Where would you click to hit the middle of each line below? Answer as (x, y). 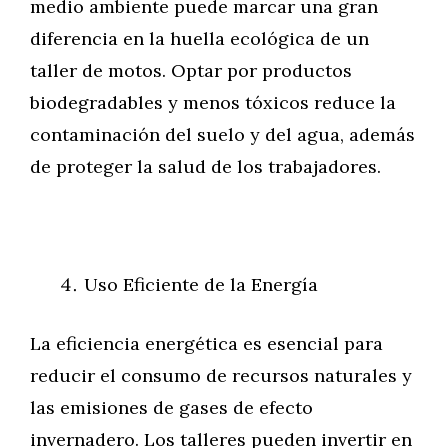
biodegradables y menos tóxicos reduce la (213, 102)
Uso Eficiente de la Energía (201, 284)
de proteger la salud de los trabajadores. (205, 166)
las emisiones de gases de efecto (171, 407)
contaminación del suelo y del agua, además (222, 134)
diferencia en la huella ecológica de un (199, 38)
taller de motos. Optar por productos (191, 70)
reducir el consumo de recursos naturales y (221, 375)
